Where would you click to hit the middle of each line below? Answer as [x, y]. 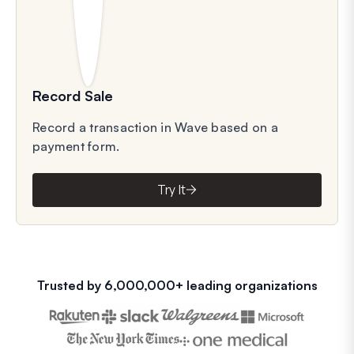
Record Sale [73, 95]
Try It [171, 190]
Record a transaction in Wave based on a [155, 127]
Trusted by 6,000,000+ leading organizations [177, 285]
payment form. [76, 146]
